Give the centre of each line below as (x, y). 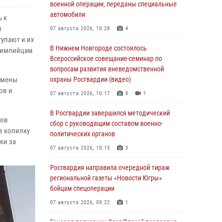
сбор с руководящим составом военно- (106, 123)
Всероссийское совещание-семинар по (106, 58)
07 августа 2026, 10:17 (80, 93)
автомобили (68, 14)
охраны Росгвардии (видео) (90, 79)
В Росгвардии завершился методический (110, 113)
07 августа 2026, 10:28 (80, 28)
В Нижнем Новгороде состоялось (98, 48)
